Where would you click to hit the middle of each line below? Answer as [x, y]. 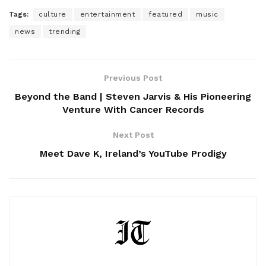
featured [165, 14]
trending [64, 31]
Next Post [133, 134]
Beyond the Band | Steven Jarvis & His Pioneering [133, 96]
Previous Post [133, 77]
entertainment [107, 14]
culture [53, 14]
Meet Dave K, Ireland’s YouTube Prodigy [133, 153]
